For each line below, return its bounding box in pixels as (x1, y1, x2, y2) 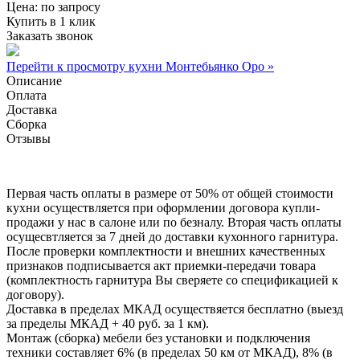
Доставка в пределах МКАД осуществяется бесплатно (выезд (6, 301, 343, 316)
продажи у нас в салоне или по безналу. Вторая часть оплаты (6, 215, 342, 229)
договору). (6, 287, 64, 301)
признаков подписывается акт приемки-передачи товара (6, 258, 316, 272)
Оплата (6, 88, 47, 102)
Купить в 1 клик (6, 14, 96, 28)
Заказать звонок (6, 28, 93, 43)
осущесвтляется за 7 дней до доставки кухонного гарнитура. (6, 229, 338, 243)
